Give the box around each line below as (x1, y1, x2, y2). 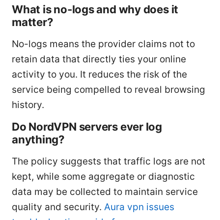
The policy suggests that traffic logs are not (12, 155, 205, 167)
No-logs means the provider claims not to (12, 38, 195, 50)
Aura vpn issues (104, 201, 174, 213)
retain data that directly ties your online (12, 53, 186, 65)
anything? (12, 132, 65, 146)
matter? (12, 15, 54, 28)
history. (12, 99, 44, 110)
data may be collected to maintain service (12, 186, 198, 197)
